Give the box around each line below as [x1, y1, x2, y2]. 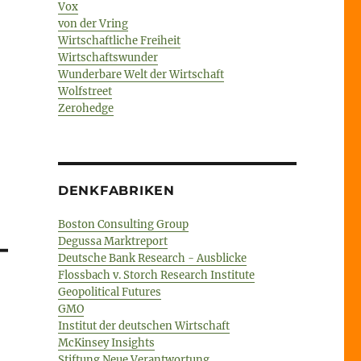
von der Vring [57, 16, 128, 31]
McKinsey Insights [57, 335, 155, 350]
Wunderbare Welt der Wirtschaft [57, 67, 224, 81]
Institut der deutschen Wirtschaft [57, 318, 230, 333]
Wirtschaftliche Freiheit [57, 33, 180, 48]
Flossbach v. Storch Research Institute [57, 268, 255, 282]
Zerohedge [57, 101, 114, 115]
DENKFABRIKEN [57, 182, 175, 198]
